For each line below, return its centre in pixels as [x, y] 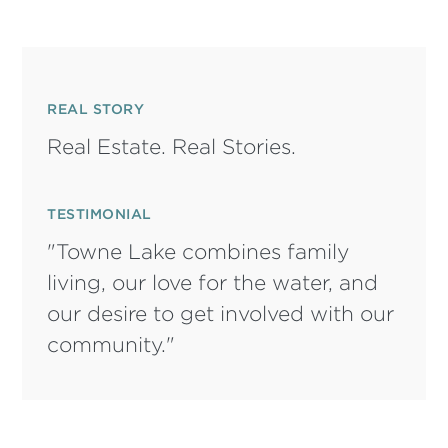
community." [111, 344]
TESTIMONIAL [99, 214]
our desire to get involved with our [221, 313]
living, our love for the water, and [213, 282]
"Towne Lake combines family [198, 251]
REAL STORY [96, 109]
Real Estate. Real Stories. [172, 146]
